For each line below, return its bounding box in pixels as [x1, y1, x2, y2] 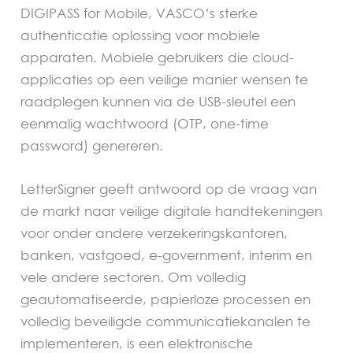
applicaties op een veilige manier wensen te [20, 71, 309, 88]
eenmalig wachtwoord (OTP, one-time [20, 115, 269, 132]
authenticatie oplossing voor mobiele [20, 27, 261, 44]
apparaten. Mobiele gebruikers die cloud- [20, 49, 295, 66]
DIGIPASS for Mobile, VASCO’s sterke [20, 5, 258, 22]
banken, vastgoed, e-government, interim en [20, 247, 313, 264]
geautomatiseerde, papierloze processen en [20, 291, 311, 308]
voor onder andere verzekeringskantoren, [20, 225, 288, 242]
